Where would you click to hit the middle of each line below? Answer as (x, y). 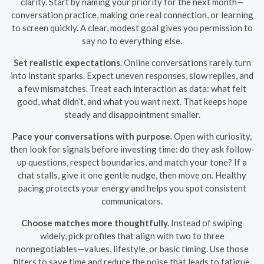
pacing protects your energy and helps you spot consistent (132, 188)
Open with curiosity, (212, 136)
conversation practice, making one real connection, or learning (132, 14)
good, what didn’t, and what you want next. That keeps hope (132, 101)
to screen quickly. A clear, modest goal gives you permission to (132, 27)
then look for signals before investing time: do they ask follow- (132, 149)
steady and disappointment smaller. (132, 114)
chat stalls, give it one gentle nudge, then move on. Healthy (132, 175)
